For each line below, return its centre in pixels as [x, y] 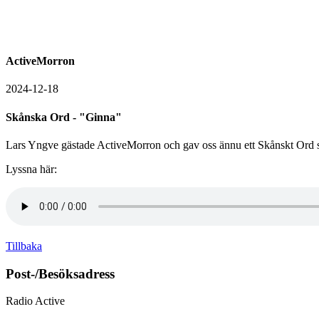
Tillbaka [24, 246]
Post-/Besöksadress [60, 273]
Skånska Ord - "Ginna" [64, 117]
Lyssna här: [31, 169]
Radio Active [35, 301]
